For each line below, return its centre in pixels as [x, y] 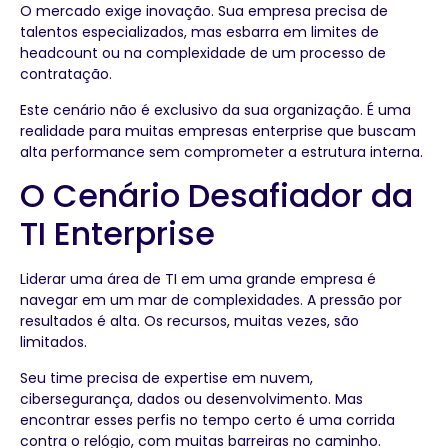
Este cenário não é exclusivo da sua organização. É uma [215, 109]
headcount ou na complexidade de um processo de [203, 53]
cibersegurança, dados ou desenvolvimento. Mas [191, 398]
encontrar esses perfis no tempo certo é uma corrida [207, 419]
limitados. [53, 342]
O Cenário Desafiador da [216, 196]
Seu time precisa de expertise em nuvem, [166, 377]
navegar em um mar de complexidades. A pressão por [211, 300]
